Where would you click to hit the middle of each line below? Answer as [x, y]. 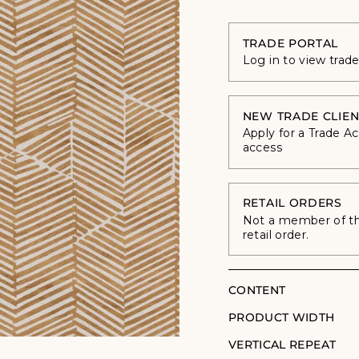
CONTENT [257, 290]
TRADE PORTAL [290, 44]
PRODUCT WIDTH [282, 318]
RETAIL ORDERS [292, 203]
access [262, 147]
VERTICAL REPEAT [282, 345]
